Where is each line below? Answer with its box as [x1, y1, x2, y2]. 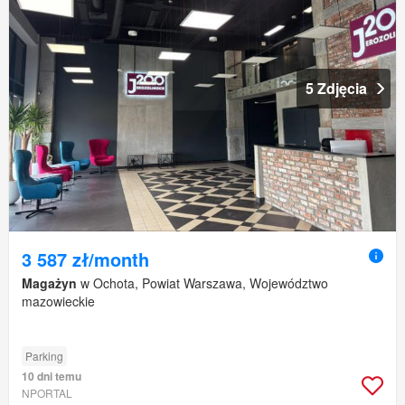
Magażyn [22, 274, 77, 293]
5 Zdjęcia [306, 78, 367, 99]
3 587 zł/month [22, 246, 149, 273]
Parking [25, 348, 63, 364]
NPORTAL [22, 385, 72, 401]
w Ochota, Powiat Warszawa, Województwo [77, 274, 328, 293]
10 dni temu [22, 368, 81, 385]
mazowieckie [22, 292, 95, 311]
